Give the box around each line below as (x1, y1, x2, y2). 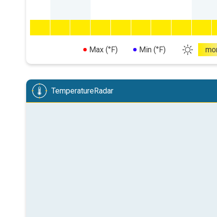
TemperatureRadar (51, 86, 113, 95)
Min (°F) (139, 45, 166, 54)
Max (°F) (89, 45, 118, 54)
